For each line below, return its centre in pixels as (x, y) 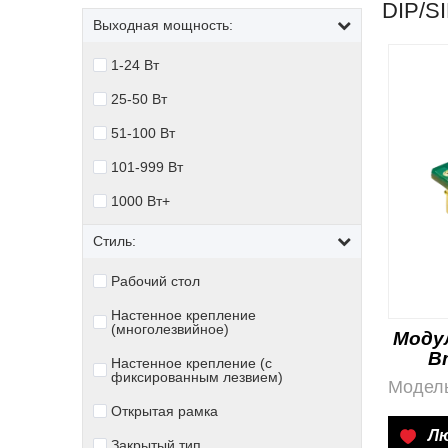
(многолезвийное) (170, 329)
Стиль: (114, 241)
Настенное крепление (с (191, 363)
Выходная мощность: (163, 25)
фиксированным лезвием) (197, 377)
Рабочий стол (155, 281)
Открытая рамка (164, 411)
